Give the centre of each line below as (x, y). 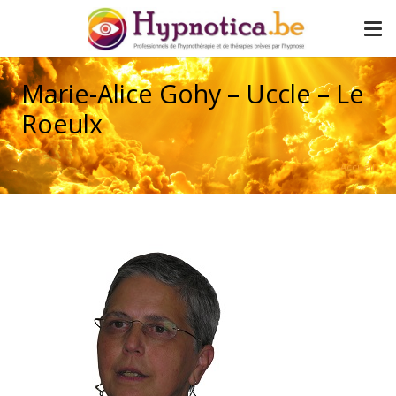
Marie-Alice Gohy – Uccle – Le (193, 93)
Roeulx (62, 123)
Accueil (358, 167)
